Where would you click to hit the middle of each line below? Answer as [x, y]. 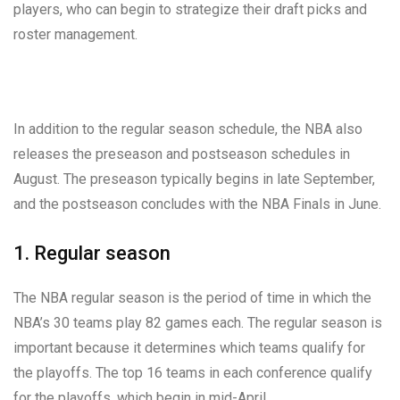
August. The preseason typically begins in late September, [194, 179]
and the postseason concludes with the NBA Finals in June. [197, 204]
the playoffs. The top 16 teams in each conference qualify [193, 372]
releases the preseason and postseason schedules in [182, 154]
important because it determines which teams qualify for [189, 347]
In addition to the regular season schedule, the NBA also [188, 129]
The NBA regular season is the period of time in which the [192, 297]
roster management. [75, 34]
